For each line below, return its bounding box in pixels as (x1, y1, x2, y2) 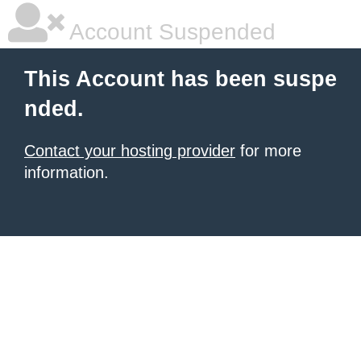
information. (24, 164, 109, 181)
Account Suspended (64, 19, 276, 44)
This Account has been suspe (24, 67, 337, 91)
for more (235, 142, 301, 160)
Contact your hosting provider (24, 142, 235, 160)
